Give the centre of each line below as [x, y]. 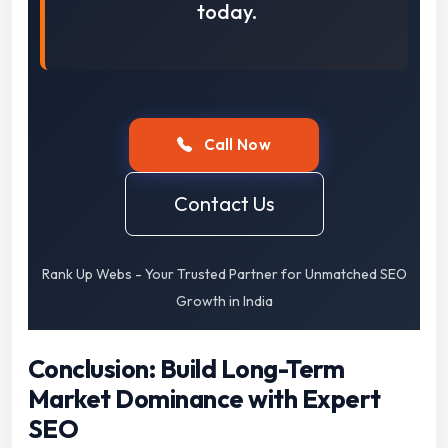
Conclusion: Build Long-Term [186, 369]
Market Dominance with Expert [204, 399]
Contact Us [224, 204]
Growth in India [224, 301]
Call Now [236, 145]
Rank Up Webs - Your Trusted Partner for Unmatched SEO [224, 274]
